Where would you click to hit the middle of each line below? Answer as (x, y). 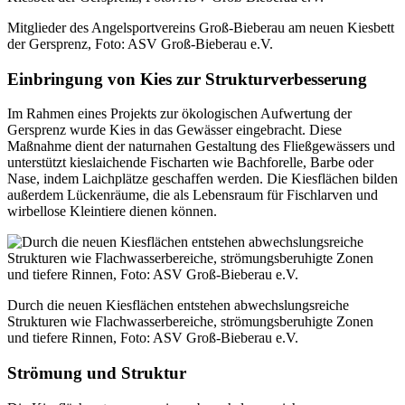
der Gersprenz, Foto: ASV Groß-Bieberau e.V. (142, 43)
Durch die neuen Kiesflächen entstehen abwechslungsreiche (178, 306)
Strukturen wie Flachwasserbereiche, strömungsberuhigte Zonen (190, 322)
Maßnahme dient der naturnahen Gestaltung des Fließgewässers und (201, 146)
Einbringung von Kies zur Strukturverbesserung (187, 79)
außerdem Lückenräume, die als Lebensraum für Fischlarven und (193, 195)
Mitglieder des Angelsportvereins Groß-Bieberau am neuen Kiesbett (201, 27)
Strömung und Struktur (97, 373)
